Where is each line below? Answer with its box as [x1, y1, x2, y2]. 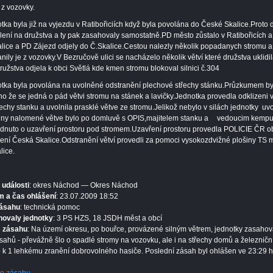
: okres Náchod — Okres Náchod [29, 181, 138, 190]
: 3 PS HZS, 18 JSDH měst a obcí [53, 214, 162, 222]
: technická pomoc [20, 203, 80, 211]
